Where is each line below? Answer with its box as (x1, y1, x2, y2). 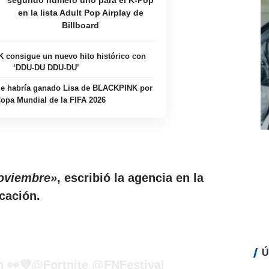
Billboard (62, 20, 100, 31)
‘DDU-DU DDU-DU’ (13, 63, 79, 73)
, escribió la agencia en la (57, 171, 204, 184)
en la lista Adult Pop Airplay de (17, 8, 144, 18)
